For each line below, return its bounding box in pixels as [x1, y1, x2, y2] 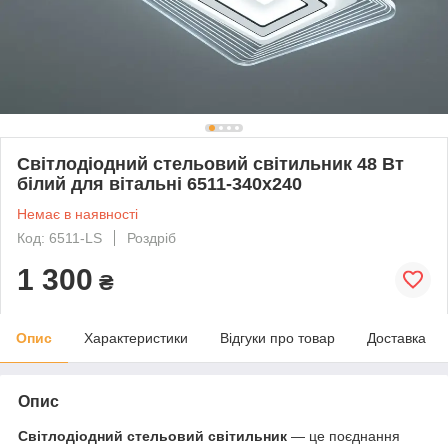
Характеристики [84, 329, 188, 346]
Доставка [367, 329, 426, 346]
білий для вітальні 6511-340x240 [17, 173, 302, 194]
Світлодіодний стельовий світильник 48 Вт [17, 153, 404, 174]
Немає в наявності [17, 205, 138, 222]
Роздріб [127, 229, 176, 246]
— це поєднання [287, 427, 400, 444]
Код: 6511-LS [17, 229, 102, 246]
